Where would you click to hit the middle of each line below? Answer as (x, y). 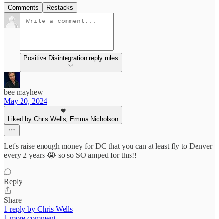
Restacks (60, 8)
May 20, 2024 (26, 101)
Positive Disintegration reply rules (71, 58)
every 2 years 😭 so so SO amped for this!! (70, 155)
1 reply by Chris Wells (38, 209)
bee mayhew (23, 92)
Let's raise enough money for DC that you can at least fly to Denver (108, 146)
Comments (23, 8)
